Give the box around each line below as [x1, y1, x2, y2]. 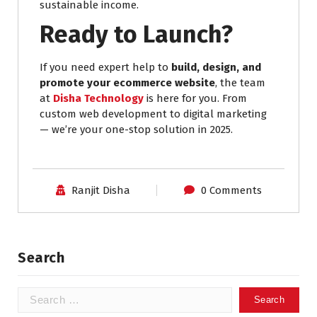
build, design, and [171, 60, 261, 74]
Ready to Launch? [40, 19, 233, 49]
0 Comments [200, 183, 262, 197]
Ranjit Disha [71, 183, 130, 197]
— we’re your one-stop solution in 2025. [40, 122, 233, 136]
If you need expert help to [40, 60, 171, 74]
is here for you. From [144, 91, 247, 105]
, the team [215, 76, 265, 89]
